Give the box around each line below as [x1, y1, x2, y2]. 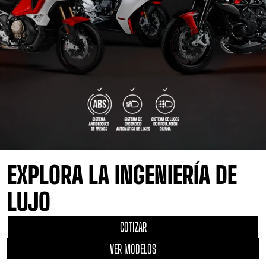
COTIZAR [119, 219, 147, 234]
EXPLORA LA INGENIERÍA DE [7, 160, 237, 189]
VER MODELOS [110, 241, 156, 256]
